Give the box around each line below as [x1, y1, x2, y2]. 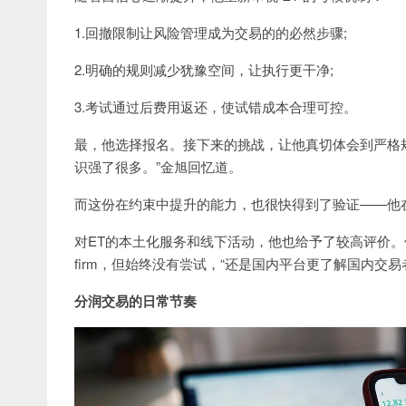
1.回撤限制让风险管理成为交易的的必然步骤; [74, 22, 347, 42]
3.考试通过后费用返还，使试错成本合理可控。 [74, 96, 357, 116]
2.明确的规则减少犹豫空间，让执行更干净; [74, 59, 333, 79]
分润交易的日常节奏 [74, 290, 197, 311]
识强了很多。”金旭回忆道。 [74, 156, 242, 176]
